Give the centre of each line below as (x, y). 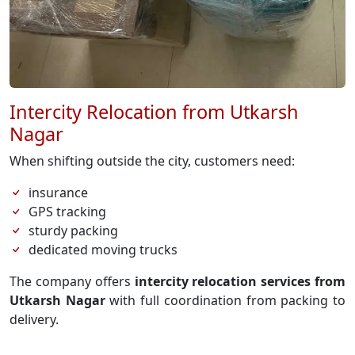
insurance (58, 193)
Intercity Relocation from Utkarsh (154, 112)
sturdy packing (73, 231)
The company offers (72, 282)
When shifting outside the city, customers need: (152, 161)
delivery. (34, 320)
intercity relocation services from (240, 282)
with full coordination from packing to (225, 301)
